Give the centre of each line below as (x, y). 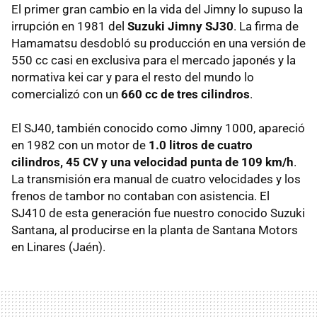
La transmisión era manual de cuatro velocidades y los (156, 179)
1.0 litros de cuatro (201, 145)
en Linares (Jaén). (58, 247)
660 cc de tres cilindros (185, 94)
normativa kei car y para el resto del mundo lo (133, 77)
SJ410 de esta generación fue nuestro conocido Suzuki (158, 213)
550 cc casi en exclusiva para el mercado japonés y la (154, 60)
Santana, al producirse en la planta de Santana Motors (155, 230)
